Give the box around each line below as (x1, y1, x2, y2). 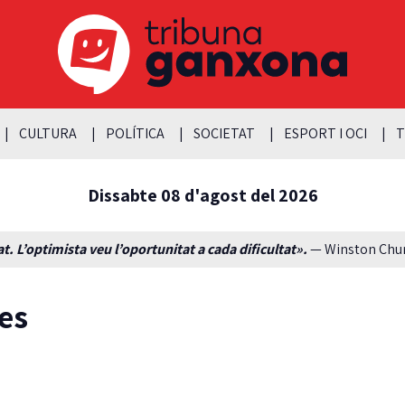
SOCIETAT (193, 123, 255, 143)
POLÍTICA (105, 123, 165, 143)
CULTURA (18, 123, 77, 143)
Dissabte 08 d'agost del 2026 (87, 183, 318, 207)
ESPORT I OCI (283, 123, 367, 143)
